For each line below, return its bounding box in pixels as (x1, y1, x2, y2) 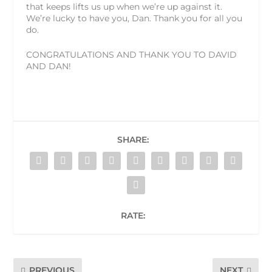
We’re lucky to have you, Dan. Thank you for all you (25, 12, 242, 24)
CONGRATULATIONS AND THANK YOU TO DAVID (25, 49, 237, 60)
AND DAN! (25, 60, 71, 72)
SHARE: (117, 134, 149, 145)
